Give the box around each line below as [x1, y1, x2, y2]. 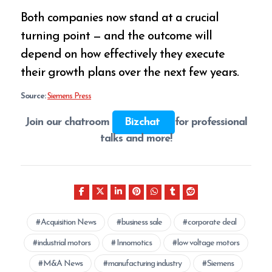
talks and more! [100, 133, 172, 145]
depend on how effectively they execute [21, 49, 225, 61]
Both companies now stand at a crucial [21, 12, 219, 25]
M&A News [42, 259, 83, 268]
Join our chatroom [25, 117, 112, 129]
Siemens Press [47, 92, 92, 101]
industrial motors [38, 238, 91, 248]
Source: [21, 92, 46, 101]
